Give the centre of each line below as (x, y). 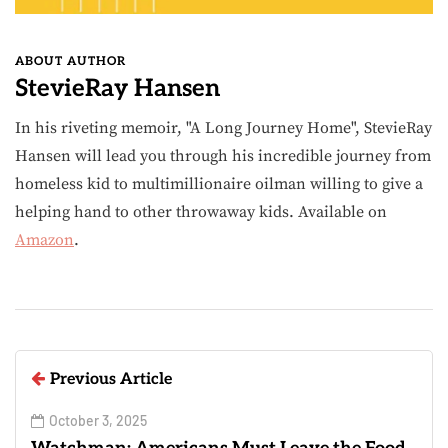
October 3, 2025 (98, 420)
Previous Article (111, 379)
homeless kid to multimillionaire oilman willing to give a (219, 183)
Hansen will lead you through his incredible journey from (223, 155)
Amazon (44, 239)
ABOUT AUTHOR (70, 61)
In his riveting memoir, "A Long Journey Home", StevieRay (223, 127)
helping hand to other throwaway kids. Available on (201, 211)
